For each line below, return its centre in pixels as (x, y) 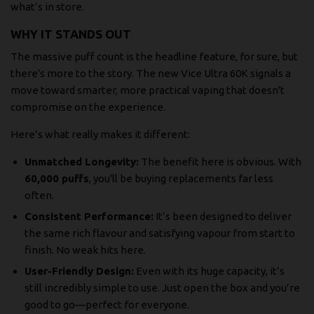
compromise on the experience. (88, 107)
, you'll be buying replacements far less (181, 178)
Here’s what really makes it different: (100, 134)
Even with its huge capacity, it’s (209, 271)
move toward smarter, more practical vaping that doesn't (148, 90)
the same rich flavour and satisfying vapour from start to (160, 233)
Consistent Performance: (89, 216)
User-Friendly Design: (79, 271)
